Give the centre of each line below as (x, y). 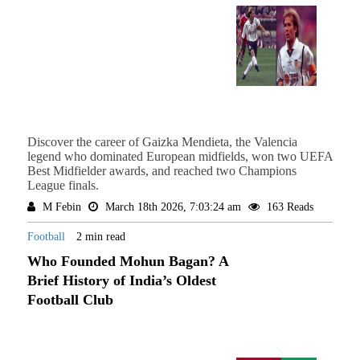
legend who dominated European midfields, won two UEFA (180, 157)
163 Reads (288, 207)
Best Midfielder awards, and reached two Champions (162, 171)
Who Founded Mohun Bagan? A (127, 262)
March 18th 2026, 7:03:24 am (173, 207)
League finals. (63, 186)
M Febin (61, 207)
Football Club (70, 300)
